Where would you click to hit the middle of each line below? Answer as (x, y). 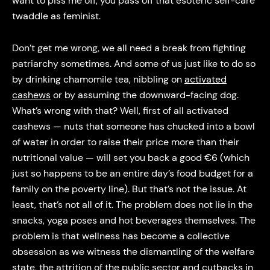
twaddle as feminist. (58, 16)
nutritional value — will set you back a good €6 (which (130, 157)
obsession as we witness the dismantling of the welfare (133, 251)
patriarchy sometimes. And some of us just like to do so (133, 63)
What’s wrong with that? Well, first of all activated (120, 110)
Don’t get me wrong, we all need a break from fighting (129, 48)
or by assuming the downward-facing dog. (144, 95)
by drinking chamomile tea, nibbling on (98, 79)
